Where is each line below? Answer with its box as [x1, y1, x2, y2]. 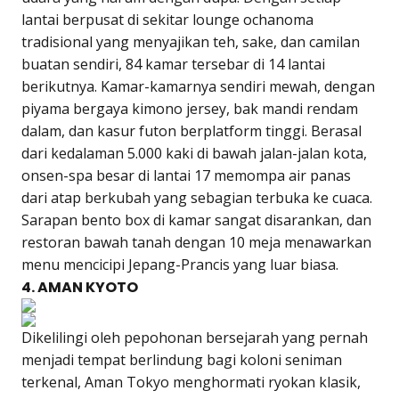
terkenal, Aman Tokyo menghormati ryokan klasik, [21, 371, 361, 392]
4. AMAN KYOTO [21, 276, 138, 297]
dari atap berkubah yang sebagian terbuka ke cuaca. [21, 187, 372, 208]
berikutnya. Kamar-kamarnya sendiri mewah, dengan [21, 76, 375, 96]
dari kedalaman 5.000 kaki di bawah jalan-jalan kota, [21, 142, 367, 163]
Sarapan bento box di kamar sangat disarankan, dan [21, 209, 371, 230]
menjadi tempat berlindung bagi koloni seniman [21, 349, 342, 370]
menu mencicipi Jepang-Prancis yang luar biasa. [21, 254, 338, 274]
